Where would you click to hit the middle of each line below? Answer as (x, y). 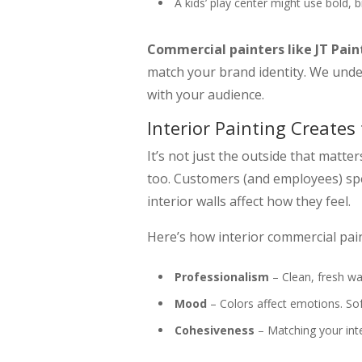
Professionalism (222, 276)
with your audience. (206, 94)
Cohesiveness (215, 330)
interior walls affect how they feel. (249, 201)
